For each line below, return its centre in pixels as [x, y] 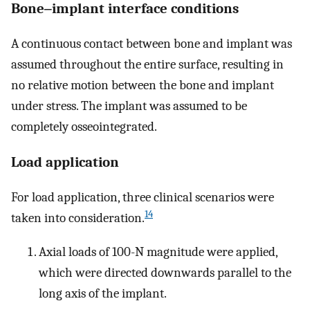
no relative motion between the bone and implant [143, 85]
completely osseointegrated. [84, 126]
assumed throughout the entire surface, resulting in [147, 64]
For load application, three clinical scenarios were [143, 198]
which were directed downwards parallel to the [165, 273]
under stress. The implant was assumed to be [129, 106]
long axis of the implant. [103, 294]
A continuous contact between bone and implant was [152, 43]
